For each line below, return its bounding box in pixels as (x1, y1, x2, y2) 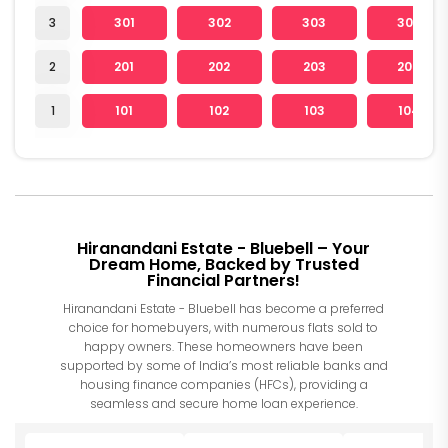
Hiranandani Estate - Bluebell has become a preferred (63, 300, 385, 318)
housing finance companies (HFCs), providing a (79, 376, 368, 394)
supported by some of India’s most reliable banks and (59, 357, 388, 375)
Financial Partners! (147, 269, 301, 293)
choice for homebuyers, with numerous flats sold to (69, 319, 379, 337)
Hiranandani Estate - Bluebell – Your (77, 237, 371, 261)
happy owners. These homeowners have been (84, 338, 364, 356)
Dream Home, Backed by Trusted (88, 253, 359, 277)
